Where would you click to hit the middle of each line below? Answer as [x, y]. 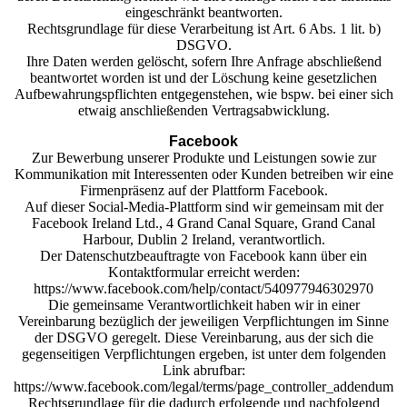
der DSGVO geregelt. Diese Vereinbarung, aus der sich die [203, 338]
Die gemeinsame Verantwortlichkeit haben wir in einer [203, 305]
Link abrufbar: [203, 370]
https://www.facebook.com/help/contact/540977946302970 [203, 288]
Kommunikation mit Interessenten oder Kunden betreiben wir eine [203, 174]
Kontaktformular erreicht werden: [203, 272]
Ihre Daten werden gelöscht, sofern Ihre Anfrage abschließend [203, 61]
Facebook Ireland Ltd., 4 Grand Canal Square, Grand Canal [203, 223]
